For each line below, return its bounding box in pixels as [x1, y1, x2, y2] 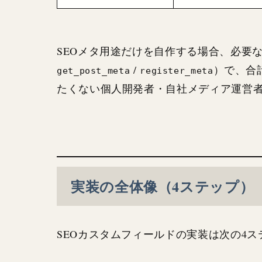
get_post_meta [57, 65, 130, 75]
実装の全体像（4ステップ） [71, 175, 254, 196]
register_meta [140, 65, 213, 75]
